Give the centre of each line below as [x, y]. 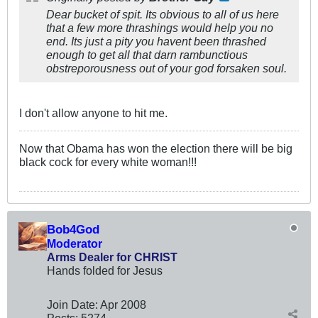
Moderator [75, 244]
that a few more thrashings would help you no [160, 28]
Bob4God [73, 230]
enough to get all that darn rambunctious [147, 55]
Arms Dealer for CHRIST [112, 257]
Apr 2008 [123, 305]
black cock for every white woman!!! [108, 162]
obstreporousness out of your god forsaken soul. [166, 68]
